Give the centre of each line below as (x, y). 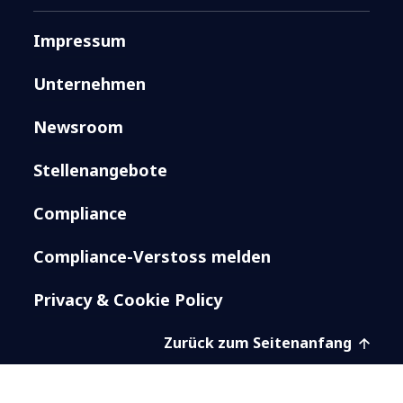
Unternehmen (90, 83)
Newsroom (79, 126)
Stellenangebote (101, 170)
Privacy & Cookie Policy (128, 299)
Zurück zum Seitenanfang (259, 342)
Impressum (80, 40)
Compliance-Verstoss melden (152, 256)
